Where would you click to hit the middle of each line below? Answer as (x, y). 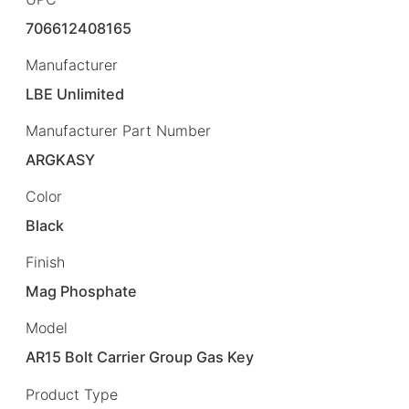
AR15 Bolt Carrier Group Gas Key (140, 357)
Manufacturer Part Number (118, 130)
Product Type (72, 394)
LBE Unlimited (75, 94)
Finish (45, 262)
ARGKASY (61, 160)
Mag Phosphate (82, 292)
